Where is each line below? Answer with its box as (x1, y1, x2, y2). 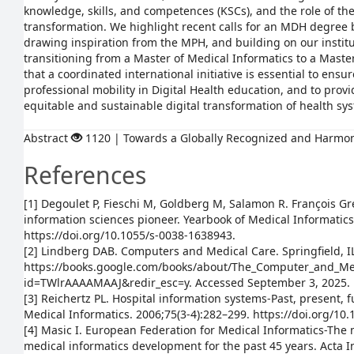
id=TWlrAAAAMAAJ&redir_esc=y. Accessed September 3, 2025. (24, 275, 350, 290)
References (24, 159, 146, 191)
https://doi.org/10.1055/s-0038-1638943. (24, 228, 235, 243)
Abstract (24, 130, 71, 145)
